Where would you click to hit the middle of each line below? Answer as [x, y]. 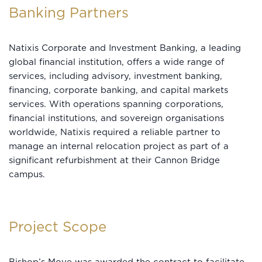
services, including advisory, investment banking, [116, 76]
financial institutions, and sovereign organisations [116, 118]
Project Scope [58, 227]
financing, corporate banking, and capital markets [118, 90]
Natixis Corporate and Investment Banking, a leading [125, 48]
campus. [27, 174]
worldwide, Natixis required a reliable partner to [115, 132]
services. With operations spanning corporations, [116, 104]
